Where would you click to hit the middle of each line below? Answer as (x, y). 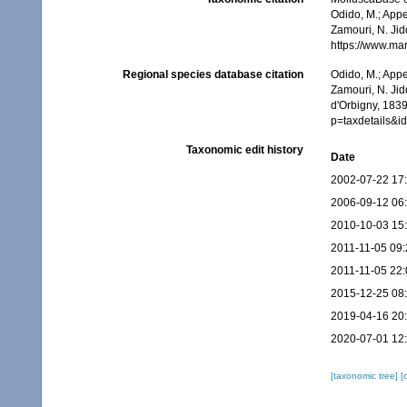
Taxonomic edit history (244, 150)
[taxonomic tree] (365, 376)
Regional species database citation (213, 75)
